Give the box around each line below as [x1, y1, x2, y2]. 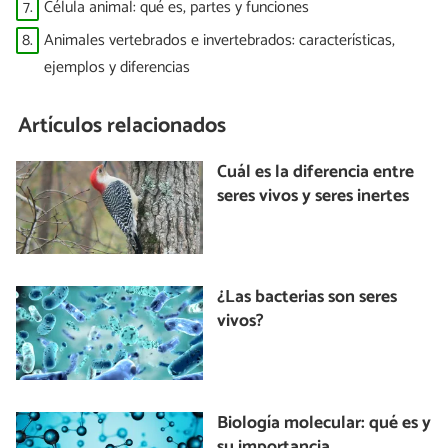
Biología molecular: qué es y [217, 408, 432, 438]
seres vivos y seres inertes [217, 181, 410, 211]
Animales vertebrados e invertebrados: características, [44, 27, 395, 55]
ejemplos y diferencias [44, 54, 190, 82]
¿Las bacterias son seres [217, 283, 398, 313]
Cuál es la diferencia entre [217, 157, 415, 187]
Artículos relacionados [18, 108, 227, 145]
